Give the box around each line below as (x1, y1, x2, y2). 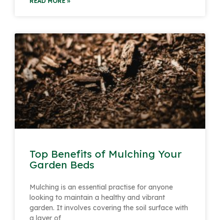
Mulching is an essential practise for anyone (29, 182, 173, 192)
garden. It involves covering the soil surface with (29, 203, 188, 212)
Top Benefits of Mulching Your (29, 147, 182, 160)
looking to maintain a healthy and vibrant (29, 192, 165, 202)
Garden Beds (29, 158, 94, 171)
